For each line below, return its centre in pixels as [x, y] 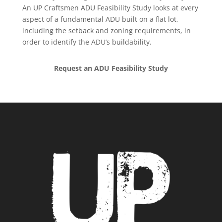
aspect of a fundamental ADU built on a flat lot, [100, 19]
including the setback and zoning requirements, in [106, 31]
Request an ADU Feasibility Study [111, 68]
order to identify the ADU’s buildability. [87, 42]
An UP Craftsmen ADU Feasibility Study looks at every [110, 8]
